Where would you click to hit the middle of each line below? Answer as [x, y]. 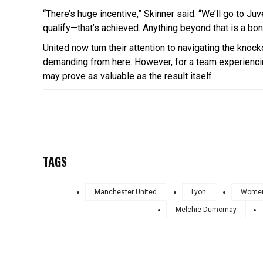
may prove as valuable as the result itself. [128, 76]
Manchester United [125, 192]
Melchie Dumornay [206, 209]
